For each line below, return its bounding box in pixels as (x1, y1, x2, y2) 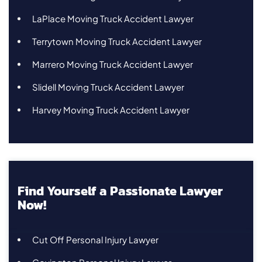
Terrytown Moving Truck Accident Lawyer (32, 35, 202, 47)
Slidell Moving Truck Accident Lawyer (32, 81, 184, 92)
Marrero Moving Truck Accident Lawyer (32, 58, 193, 70)
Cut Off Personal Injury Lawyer (32, 233, 158, 245)
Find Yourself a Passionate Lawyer (18, 181, 223, 201)
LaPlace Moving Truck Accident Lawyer (32, 12, 194, 24)
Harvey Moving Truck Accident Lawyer (32, 104, 189, 115)
